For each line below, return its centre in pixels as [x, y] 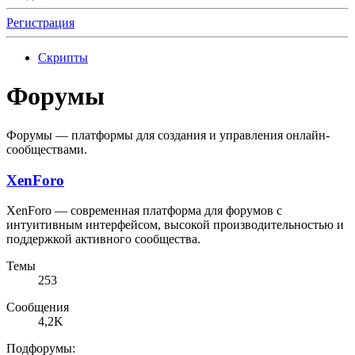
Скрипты [63, 57]
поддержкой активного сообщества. [103, 239]
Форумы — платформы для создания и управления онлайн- [168, 135]
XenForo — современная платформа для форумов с [144, 211]
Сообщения [38, 307]
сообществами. [47, 149]
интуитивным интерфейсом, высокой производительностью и [175, 225]
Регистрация [40, 23]
